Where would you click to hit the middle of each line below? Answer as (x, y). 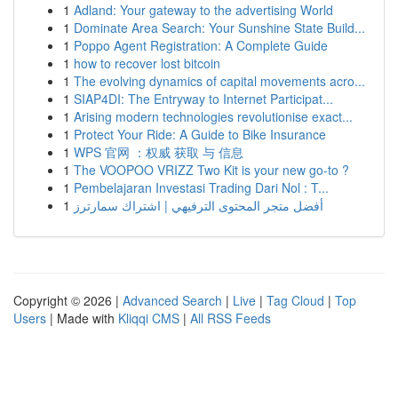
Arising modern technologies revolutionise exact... (213, 116)
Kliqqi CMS (149, 318)
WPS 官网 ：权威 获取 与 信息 (159, 152)
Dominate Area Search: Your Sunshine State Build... (219, 28)
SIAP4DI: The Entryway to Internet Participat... (203, 99)
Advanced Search (172, 300)
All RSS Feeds (231, 318)
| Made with (82, 318)
